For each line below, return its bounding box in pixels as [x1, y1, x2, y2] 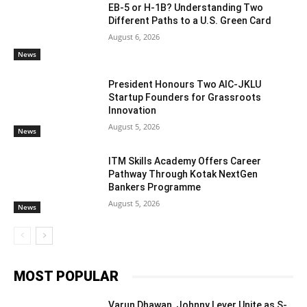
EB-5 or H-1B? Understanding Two [108, 2, 264, 14]
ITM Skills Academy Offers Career [108, 155, 262, 167]
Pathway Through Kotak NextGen [108, 168, 258, 180]
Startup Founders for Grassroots [108, 92, 262, 103]
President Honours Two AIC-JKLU [108, 79, 262, 90]
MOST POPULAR [14, 268, 119, 285]
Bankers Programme [108, 181, 201, 193]
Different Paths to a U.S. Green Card [108, 15, 272, 27]
